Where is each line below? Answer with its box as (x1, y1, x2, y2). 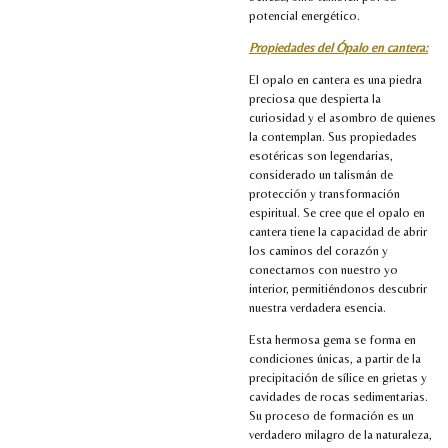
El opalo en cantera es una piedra (249, 71, 422, 87)
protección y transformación (249, 185, 400, 201)
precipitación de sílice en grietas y (249, 369, 427, 385)
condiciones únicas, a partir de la (249, 350, 421, 366)
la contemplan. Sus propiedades (249, 128, 417, 144)
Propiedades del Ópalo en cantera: (249, 39, 428, 55)
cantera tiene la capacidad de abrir (249, 223, 427, 239)
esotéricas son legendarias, (249, 147, 393, 163)
